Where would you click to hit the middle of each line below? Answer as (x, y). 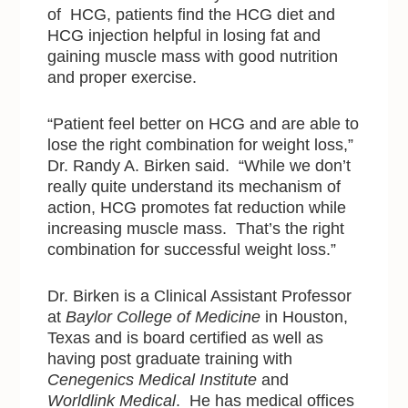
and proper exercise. (122, 78)
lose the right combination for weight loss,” (201, 145)
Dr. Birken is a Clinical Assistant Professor (200, 296)
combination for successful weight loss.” (192, 250)
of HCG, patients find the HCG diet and (192, 15)
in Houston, (305, 317)
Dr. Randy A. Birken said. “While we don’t (199, 166)
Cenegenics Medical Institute (153, 380)
